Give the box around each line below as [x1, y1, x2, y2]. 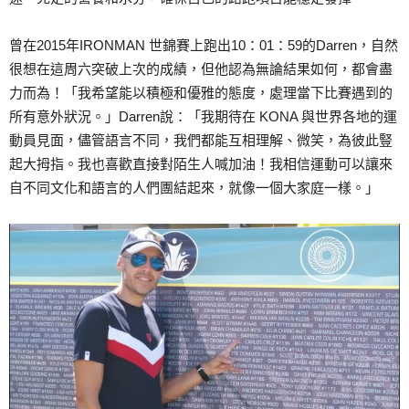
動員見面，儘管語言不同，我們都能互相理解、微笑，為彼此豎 [9, 132, 393, 149]
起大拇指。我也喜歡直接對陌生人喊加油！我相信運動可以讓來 [9, 156, 393, 173]
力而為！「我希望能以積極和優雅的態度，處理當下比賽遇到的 [9, 85, 393, 101]
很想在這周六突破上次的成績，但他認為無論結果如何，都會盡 [9, 61, 393, 78]
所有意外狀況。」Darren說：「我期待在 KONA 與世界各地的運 [9, 109, 397, 125]
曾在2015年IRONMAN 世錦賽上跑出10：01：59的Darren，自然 [9, 37, 398, 54]
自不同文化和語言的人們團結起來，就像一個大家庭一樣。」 [9, 180, 379, 196]
